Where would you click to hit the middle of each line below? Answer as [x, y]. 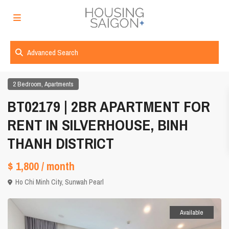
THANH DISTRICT [61, 143]
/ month [58, 166]
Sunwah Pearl [85, 182]
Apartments [59, 84]
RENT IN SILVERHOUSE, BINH [98, 125]
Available [191, 213]
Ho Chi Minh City [39, 182]
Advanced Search [53, 52]
